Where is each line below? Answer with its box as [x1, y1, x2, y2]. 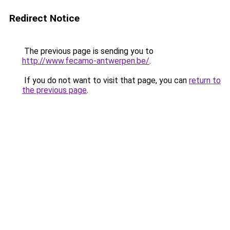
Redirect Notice [9, 12, 80, 24]
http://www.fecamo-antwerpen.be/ [22, 56, 149, 66]
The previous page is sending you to [22, 46, 154, 56]
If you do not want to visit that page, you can [22, 75, 189, 85]
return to [189, 75, 221, 85]
